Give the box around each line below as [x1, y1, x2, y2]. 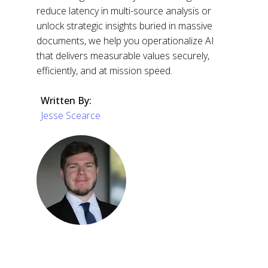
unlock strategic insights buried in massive [36, 19, 213, 32]
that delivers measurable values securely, [36, 48, 210, 62]
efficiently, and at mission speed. [36, 63, 173, 77]
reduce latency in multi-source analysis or [36, 4, 212, 17]
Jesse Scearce [40, 108, 100, 122]
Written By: [40, 93, 92, 107]
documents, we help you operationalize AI [36, 33, 215, 47]
